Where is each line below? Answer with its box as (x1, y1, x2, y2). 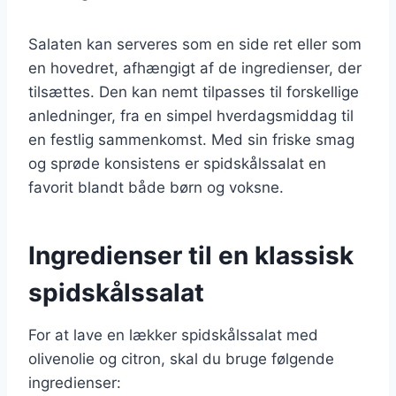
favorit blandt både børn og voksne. (28, 178, 284, 196)
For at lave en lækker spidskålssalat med (28, 325, 318, 344)
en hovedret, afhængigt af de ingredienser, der (28, 58, 362, 77)
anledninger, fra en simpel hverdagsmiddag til (28, 106, 354, 125)
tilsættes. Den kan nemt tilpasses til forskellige (28, 82, 359, 101)
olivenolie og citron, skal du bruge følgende (28, 349, 334, 368)
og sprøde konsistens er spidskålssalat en (28, 154, 326, 172)
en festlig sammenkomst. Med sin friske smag (28, 130, 354, 148)
